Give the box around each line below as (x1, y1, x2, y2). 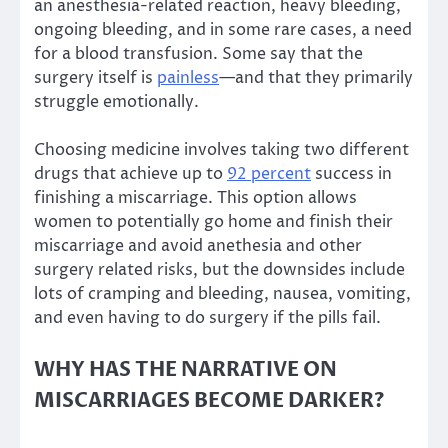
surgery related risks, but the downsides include (34, 259, 405, 282)
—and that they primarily (219, 67, 413, 90)
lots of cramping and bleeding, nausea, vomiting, (34, 283, 411, 306)
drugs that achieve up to (34, 163, 227, 186)
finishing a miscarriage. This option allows (34, 187, 357, 210)
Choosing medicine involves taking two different (34, 139, 409, 162)
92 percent (227, 163, 311, 186)
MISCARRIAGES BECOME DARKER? (34, 386, 385, 414)
